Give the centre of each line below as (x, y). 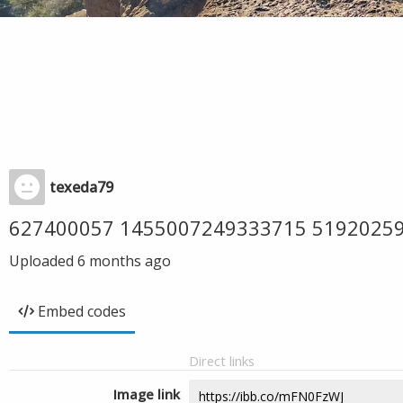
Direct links (222, 361)
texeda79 (81, 187)
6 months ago (124, 261)
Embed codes (82, 311)
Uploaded (43, 261)
